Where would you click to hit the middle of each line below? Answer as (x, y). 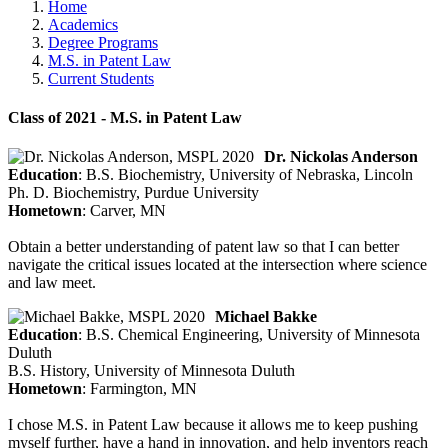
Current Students (101, 78)
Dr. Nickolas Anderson (341, 157)
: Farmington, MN (139, 389)
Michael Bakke (266, 317)
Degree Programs (103, 42)
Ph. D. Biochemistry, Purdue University (133, 193)
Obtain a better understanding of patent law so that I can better (203, 247)
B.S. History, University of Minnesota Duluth (151, 371)
